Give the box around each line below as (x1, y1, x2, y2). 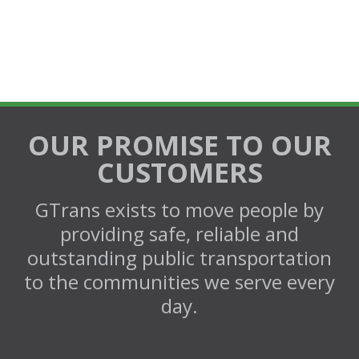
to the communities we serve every (24, 268, 335, 295)
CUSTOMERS (96, 154, 263, 191)
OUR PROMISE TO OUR (27, 127, 332, 163)
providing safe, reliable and (60, 220, 299, 247)
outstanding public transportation (27, 244, 332, 271)
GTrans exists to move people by (35, 196, 324, 223)
